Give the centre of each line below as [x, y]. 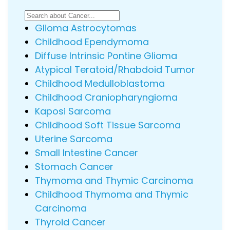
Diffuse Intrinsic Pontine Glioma [106, 56]
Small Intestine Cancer [87, 153]
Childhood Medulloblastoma [100, 83]
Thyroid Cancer [70, 222]
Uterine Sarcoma [74, 139]
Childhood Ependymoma [92, 42]
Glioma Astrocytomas [86, 28]
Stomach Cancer [74, 167]
